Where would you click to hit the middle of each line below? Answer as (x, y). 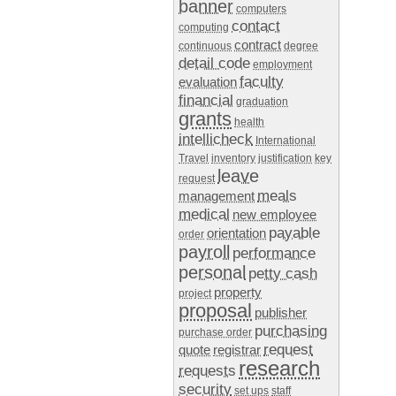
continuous (205, 46)
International (286, 141)
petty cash (283, 274)
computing (204, 27)
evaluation (208, 82)
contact (256, 26)
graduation (262, 102)
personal (212, 272)
